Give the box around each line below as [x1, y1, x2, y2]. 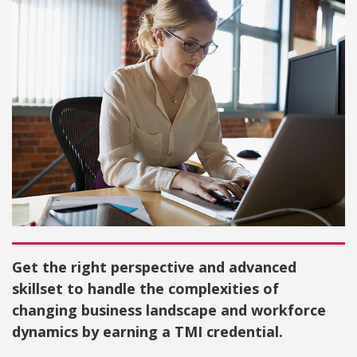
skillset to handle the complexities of [12, 278, 279, 298]
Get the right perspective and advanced [12, 257, 296, 277]
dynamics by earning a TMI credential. [12, 321, 283, 341]
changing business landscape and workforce [12, 300, 326, 320]
